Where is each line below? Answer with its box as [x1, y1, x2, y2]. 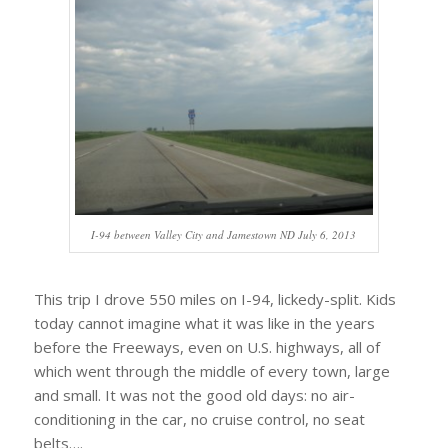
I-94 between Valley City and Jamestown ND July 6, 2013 [91, 226, 357, 242]
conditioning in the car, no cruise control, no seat [33, 408, 365, 429]
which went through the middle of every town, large [33, 360, 390, 381]
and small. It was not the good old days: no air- [33, 384, 355, 405]
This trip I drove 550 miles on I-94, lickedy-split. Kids [33, 288, 396, 309]
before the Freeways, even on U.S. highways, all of [33, 336, 380, 357]
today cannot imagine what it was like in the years [33, 312, 375, 333]
